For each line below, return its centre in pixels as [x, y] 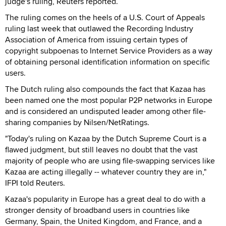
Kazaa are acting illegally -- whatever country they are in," [106, 172]
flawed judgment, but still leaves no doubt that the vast [101, 149]
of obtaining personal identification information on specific [107, 62]
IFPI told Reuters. [35, 183]
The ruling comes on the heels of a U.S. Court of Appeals [105, 17]
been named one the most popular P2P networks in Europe [109, 100]
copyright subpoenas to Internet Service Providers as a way [109, 50]
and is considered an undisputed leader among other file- [105, 111]
